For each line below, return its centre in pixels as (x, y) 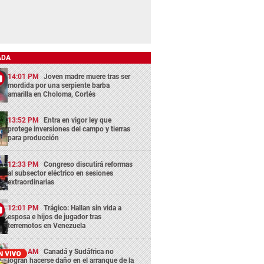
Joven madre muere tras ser (87, 76)
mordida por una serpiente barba (59, 85)
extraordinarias (31, 182)
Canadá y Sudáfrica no (79, 252)
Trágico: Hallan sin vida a (83, 208)
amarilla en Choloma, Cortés (52, 94)
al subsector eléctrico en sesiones (61, 173)
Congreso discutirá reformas (88, 164)
